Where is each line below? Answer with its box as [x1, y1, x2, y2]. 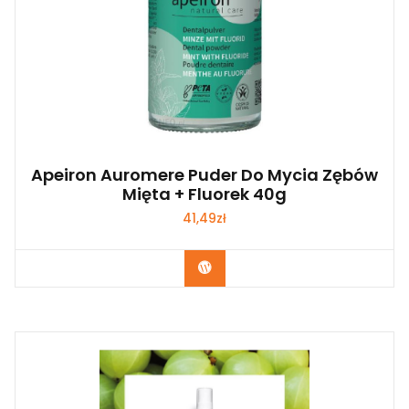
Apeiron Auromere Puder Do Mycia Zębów [31, 163, 378, 186]
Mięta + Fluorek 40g [122, 182, 287, 205]
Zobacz [211, 258, 262, 278]
